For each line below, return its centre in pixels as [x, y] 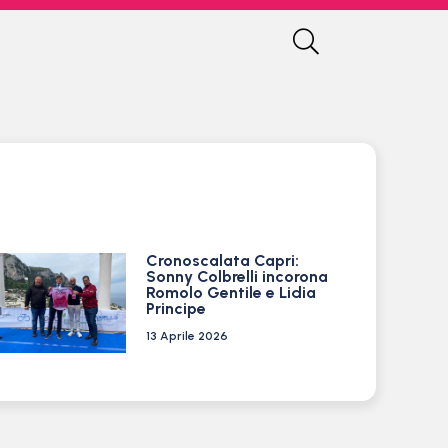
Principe [175, 308]
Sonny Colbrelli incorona [236, 276]
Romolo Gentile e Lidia [230, 292]
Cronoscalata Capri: [222, 260]
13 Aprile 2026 [186, 336]
